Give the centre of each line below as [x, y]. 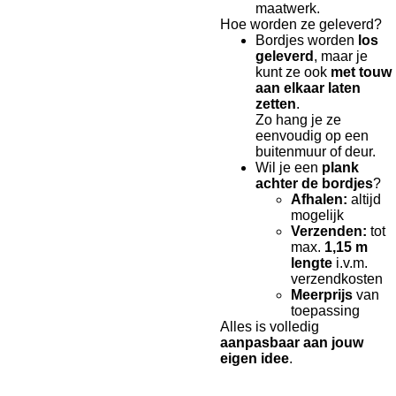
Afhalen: [319, 200]
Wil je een [289, 168]
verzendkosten [337, 279]
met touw [361, 72]
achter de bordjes [314, 184]
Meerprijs [322, 295]
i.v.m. [350, 263]
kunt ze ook [293, 72]
